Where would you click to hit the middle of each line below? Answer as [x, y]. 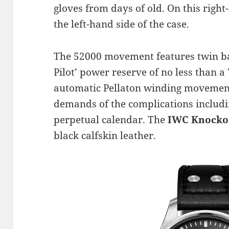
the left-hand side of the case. [122, 24]
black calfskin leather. [105, 136]
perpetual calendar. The [111, 120]
